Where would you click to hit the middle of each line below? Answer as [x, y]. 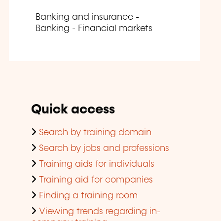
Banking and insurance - [87, 18]
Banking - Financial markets [94, 29]
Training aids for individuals [97, 165]
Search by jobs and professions [104, 149]
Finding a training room [88, 196]
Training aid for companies [96, 180]
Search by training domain [95, 133]
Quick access [73, 110]
